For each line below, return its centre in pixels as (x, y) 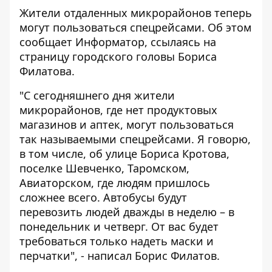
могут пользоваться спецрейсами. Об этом (135, 27)
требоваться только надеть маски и (117, 241)
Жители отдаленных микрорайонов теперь (136, 13)
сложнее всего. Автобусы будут (103, 197)
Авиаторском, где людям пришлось (115, 183)
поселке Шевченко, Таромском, (104, 168)
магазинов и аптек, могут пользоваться (127, 124)
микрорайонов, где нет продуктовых (118, 110)
